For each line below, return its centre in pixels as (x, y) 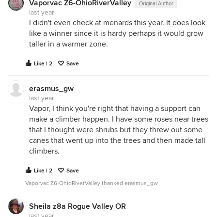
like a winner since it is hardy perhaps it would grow (116, 33)
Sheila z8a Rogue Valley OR (77, 206)
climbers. (44, 151)
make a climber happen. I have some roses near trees (119, 119)
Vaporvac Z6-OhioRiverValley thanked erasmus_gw (92, 183)
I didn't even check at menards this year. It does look (117, 23)
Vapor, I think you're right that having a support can (115, 108)
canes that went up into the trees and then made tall (117, 140)
